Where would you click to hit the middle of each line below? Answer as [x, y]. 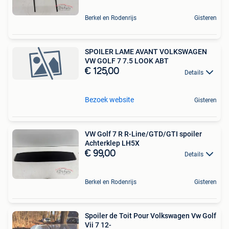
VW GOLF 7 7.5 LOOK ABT [127, 61]
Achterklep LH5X [112, 143]
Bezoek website [109, 99]
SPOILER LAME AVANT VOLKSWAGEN [146, 52]
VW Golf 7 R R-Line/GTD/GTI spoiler [143, 134]
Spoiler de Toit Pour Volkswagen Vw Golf [151, 215]
